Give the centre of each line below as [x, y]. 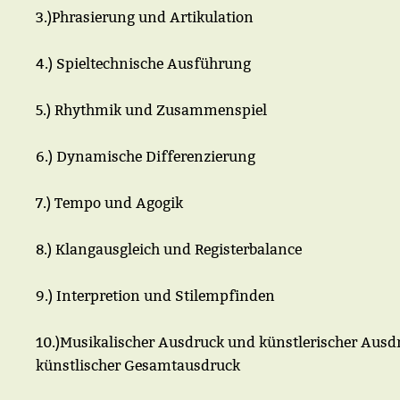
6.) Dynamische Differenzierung [146, 157]
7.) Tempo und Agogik [109, 203]
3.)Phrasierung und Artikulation [145, 17]
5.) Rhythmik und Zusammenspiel [151, 110]
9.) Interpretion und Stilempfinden [155, 296]
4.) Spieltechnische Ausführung [143, 64]
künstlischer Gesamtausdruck [138, 366]
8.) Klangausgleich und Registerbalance [169, 250]
